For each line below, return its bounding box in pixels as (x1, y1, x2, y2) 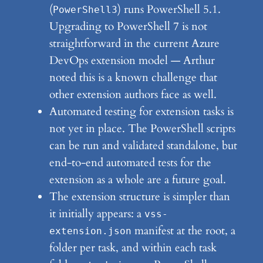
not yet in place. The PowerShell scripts (49, 121, 235, 137)
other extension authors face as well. (49, 87, 217, 103)
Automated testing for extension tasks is (49, 104, 234, 120)
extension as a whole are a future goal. (49, 172, 226, 188)
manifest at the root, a (131, 223, 235, 239)
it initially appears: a (49, 206, 144, 222)
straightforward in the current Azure (49, 36, 220, 52)
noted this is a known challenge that (49, 70, 217, 86)
